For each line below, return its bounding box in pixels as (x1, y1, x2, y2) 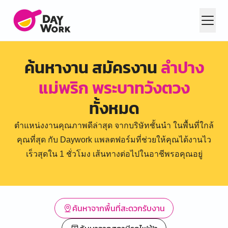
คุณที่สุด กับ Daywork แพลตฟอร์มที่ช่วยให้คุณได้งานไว (17, 135, 211, 144)
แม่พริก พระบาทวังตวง (38, 76, 190, 100)
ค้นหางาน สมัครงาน (24, 55, 161, 80)
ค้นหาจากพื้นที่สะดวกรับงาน (72, 202, 165, 214)
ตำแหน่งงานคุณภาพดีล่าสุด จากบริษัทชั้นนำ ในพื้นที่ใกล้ (14, 121, 214, 130)
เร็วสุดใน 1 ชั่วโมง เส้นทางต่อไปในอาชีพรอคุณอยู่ (25, 150, 203, 158)
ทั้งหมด (89, 96, 139, 121)
